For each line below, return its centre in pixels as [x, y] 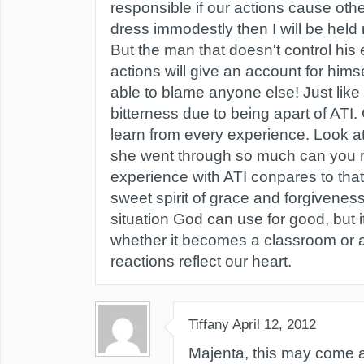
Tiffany [209, 325]
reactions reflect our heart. [201, 261]
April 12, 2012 [274, 325]
